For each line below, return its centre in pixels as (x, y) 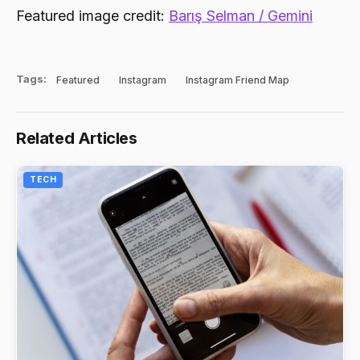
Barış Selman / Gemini (241, 15)
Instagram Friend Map (237, 80)
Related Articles (77, 138)
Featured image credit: (92, 15)
